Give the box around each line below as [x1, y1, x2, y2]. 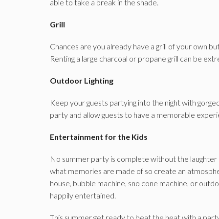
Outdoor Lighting [50, 76, 113, 85]
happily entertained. [50, 191, 116, 200]
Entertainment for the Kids [50, 132, 148, 141]
